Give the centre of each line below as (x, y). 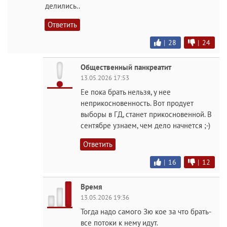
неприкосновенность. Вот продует (137, 103)
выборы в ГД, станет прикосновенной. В (146, 115)
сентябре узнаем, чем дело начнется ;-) (145, 126)
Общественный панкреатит (126, 67)
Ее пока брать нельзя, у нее (126, 92)
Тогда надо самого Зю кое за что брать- (146, 212)
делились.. (63, 6)
